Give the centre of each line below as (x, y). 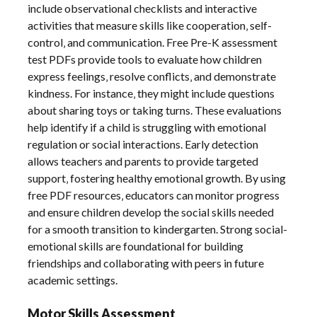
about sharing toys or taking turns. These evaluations (155, 110)
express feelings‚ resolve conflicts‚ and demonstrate (152, 76)
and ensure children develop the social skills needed (151, 212)
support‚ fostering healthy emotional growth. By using (157, 178)
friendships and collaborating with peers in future (146, 263)
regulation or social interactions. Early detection (143, 144)
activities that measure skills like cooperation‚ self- (150, 25)
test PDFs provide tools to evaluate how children (145, 59)
